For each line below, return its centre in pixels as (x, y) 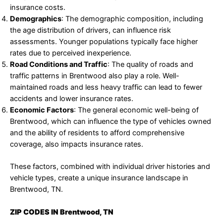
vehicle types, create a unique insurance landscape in (99, 178)
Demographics (36, 19)
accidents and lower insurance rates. (72, 98)
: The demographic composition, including (132, 19)
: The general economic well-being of (136, 110)
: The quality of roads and (150, 64)
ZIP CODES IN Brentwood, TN (62, 212)
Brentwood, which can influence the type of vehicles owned (111, 121)
